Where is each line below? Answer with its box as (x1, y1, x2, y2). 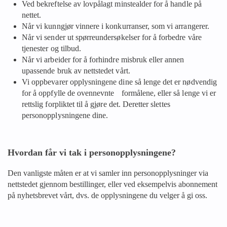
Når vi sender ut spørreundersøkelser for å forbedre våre (22, 33, 202, 42)
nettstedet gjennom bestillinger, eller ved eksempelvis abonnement (8, 180, 217, 188)
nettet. (22, 11, 42, 19)
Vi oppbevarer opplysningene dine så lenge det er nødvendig (22, 78, 217, 86)
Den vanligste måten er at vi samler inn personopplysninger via (8, 169, 208, 177)
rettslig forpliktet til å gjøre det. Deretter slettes (22, 100, 170, 108)
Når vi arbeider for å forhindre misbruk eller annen (22, 55, 184, 64)
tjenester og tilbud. (22, 44, 82, 53)
